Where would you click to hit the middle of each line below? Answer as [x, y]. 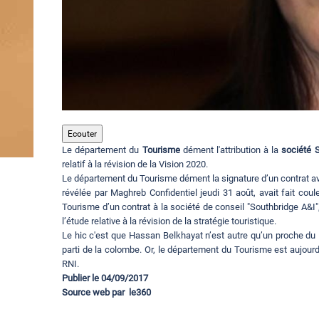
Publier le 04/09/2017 [173, 278]
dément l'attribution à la [231, 150]
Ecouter [82, 134]
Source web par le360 [106, 293]
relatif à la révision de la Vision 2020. [135, 164]
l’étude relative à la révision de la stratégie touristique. [169, 221]
